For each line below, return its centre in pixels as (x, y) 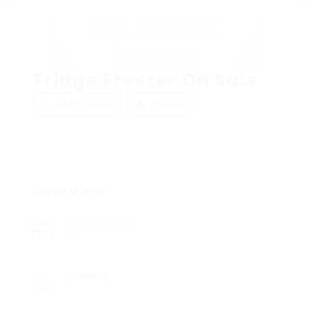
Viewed (88, 276)
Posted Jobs (101, 222)
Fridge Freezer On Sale (146, 80)
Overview (69, 190)
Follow (166, 104)
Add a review (83, 104)
